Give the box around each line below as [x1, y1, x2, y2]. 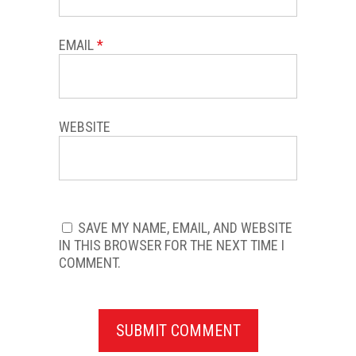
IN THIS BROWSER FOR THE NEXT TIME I [59, 236, 284, 253]
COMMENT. [59, 253, 121, 271]
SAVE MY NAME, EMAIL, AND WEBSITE [78, 219, 292, 236]
